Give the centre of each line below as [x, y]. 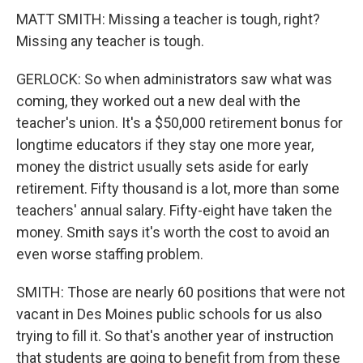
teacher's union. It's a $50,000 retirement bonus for [179, 123]
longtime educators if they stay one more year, [165, 145]
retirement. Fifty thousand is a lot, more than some [178, 188]
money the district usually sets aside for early [162, 167]
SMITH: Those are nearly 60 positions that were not [181, 292]
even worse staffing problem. [110, 254]
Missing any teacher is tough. [110, 41]
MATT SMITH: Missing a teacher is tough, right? [168, 19]
